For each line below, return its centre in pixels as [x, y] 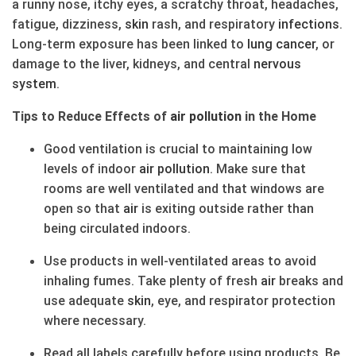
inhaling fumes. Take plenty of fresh [152, 281]
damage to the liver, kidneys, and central [133, 64]
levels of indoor [91, 169]
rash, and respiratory [213, 24]
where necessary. [95, 321]
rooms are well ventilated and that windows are [184, 189]
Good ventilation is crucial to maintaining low [178, 149]
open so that [83, 209]
